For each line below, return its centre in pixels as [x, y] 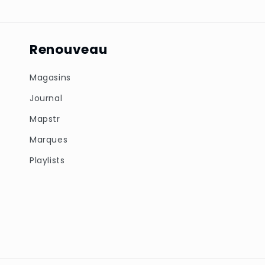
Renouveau [69, 49]
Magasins [50, 77]
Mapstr [45, 119]
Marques [49, 139]
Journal [46, 98]
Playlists [47, 160]
